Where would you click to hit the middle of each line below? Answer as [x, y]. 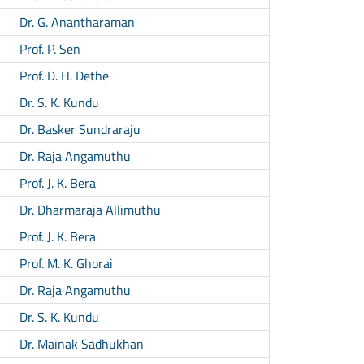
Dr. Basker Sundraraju [80, 129]
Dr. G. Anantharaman [77, 22]
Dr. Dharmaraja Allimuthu [90, 209]
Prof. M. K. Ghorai [66, 263]
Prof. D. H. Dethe [64, 75]
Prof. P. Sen [50, 48]
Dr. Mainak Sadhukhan [81, 343]
